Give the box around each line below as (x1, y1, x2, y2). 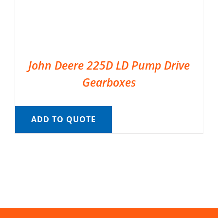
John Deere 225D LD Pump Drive (28, 57, 190, 73)
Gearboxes (82, 74, 136, 91)
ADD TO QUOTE (31, 114, 96, 125)
